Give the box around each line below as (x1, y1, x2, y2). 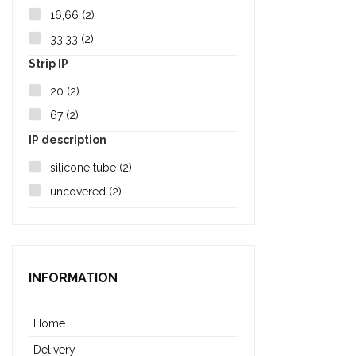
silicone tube (50, 161, 119, 175)
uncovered (50, 185, 109, 199)
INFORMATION (29, 270, 118, 286)
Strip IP (29, 57, 68, 71)
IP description (29, 133, 106, 147)
